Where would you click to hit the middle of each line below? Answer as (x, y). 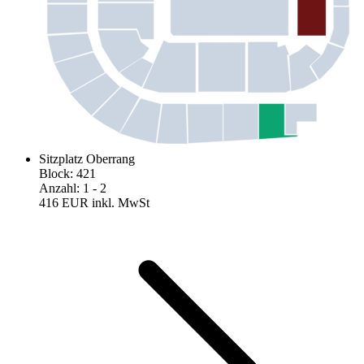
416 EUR (64, 203)
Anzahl (58, 188)
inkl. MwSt (121, 203)
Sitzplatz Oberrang (87, 159)
